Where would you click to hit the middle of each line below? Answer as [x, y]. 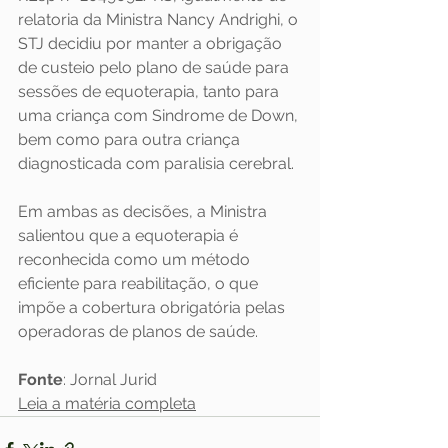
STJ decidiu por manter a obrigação [152, 43]
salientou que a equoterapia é [130, 235]
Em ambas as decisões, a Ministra [144, 211]
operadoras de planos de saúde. [138, 331]
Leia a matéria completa [107, 403]
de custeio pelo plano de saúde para [155, 67]
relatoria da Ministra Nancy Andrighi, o [160, 19]
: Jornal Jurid [110, 379]
